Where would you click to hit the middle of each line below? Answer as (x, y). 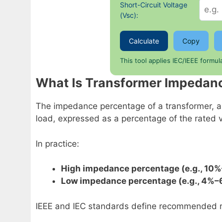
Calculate (144, 41)
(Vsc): (129, 15)
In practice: (57, 143)
